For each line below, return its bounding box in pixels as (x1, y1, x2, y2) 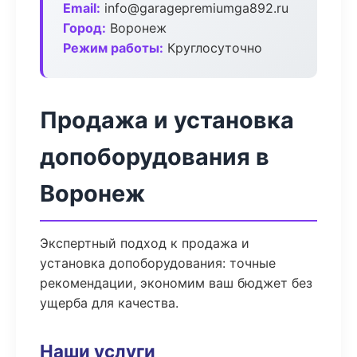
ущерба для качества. (40, 295, 178, 311)
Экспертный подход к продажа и (40, 235, 249, 251)
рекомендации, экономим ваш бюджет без (40, 275, 312, 291)
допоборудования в (40, 143, 269, 171)
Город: (63, 20, 106, 36)
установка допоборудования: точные (40, 255, 276, 271)
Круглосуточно (163, 40, 262, 56)
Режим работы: (63, 40, 163, 56)
